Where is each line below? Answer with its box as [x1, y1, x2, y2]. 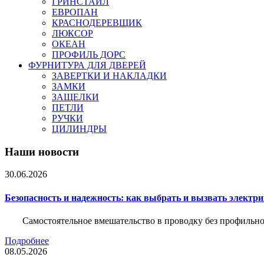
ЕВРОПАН [52, 7, 98, 17]
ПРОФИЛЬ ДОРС [52, 49, 126, 60]
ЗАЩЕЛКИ [52, 92, 99, 102]
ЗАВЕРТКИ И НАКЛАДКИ [52, 71, 167, 81]
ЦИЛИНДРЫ [52, 124, 107, 134]
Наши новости [5, 145, 79, 158]
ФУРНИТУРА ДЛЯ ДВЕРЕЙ [28, 60, 146, 70]
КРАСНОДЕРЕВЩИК [52, 18, 142, 28]
